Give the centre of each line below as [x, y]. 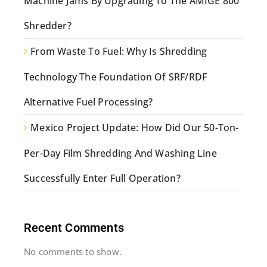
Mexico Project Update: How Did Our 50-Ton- [135, 128]
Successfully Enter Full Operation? [102, 178]
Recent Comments [74, 228]
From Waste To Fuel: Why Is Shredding [119, 52]
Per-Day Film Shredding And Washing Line [120, 153]
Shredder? [48, 26]
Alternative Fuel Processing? [89, 102]
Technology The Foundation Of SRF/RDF [116, 77]
